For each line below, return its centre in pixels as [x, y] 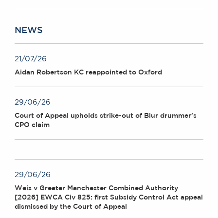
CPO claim [32, 125]
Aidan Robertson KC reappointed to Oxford [88, 72]
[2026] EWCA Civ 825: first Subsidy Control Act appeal [109, 197]
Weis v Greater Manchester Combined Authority [96, 188]
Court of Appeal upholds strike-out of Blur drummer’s [106, 116]
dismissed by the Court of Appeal [71, 207]
